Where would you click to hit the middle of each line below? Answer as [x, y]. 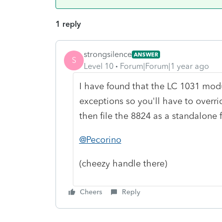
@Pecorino [100, 139]
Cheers [91, 192]
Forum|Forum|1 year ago [165, 66]
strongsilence [108, 54]
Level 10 [99, 66]
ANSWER [146, 54]
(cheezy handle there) [123, 163]
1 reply [68, 24]
